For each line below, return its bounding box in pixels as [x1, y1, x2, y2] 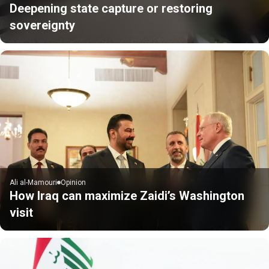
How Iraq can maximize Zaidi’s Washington [10, 188, 244, 203]
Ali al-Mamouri [10, 178, 57, 187]
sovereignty [10, 17, 75, 32]
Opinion [61, 178, 86, 187]
